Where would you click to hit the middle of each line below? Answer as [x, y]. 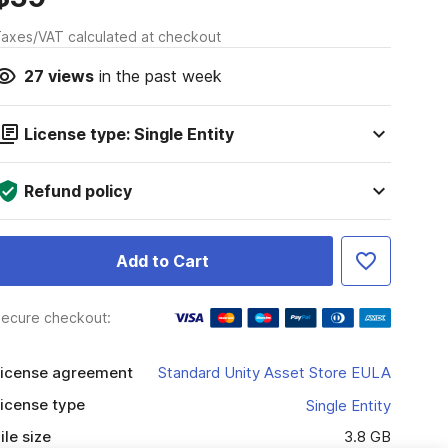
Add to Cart [162, 261]
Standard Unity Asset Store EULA [274, 372]
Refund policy [77, 191]
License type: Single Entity [128, 134]
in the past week [157, 76]
